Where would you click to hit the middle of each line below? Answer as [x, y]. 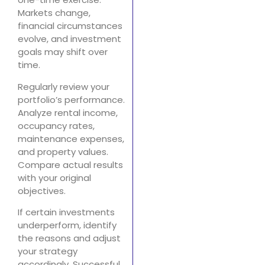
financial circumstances [70, 26]
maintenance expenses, [71, 138]
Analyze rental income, [68, 112]
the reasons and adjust [69, 238]
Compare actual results [70, 164]
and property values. [63, 151]
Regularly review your [64, 86]
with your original [54, 177]
